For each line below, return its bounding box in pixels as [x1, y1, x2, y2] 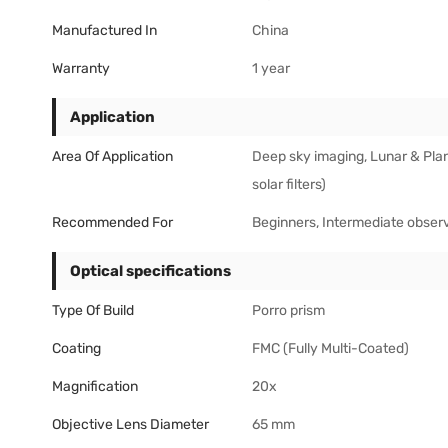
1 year [252, 59, 290, 77]
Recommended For [52, 213, 173, 231]
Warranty [52, 59, 110, 77]
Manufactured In [52, 21, 157, 39]
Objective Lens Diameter [52, 415, 209, 433]
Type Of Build [52, 301, 134, 319]
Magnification [52, 377, 138, 395]
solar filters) [252, 175, 326, 193]
